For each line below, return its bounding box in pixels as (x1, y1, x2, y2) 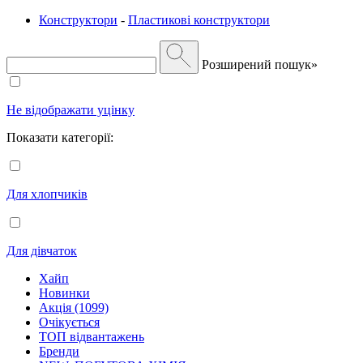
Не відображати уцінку (6, 102, 135, 117)
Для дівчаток (6, 243, 77, 258)
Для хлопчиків (6, 186, 88, 201)
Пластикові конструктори (128, 12, 270, 27)
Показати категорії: (6, 130, 113, 144)
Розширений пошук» (202, 57, 318, 71)
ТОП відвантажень (39, 329, 144, 344)
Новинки (39, 285, 90, 300)
